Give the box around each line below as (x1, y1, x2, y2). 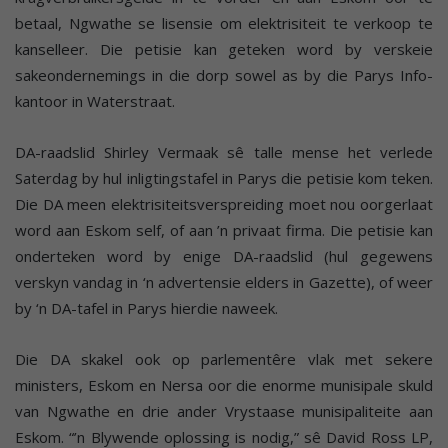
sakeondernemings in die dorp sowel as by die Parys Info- (15, 64, 433, 85)
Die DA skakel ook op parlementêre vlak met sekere (15, 348, 433, 369)
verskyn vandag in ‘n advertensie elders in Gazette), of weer (15, 271, 433, 292)
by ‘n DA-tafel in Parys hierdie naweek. (15, 297, 278, 318)
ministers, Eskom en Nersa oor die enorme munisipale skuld (15, 374, 433, 395)
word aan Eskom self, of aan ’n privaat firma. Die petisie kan (15, 219, 433, 240)
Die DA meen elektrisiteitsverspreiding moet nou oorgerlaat (15, 193, 433, 214)
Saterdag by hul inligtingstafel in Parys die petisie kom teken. (15, 167, 433, 188)
